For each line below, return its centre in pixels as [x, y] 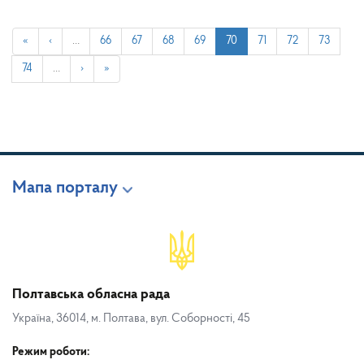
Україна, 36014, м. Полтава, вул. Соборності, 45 [131, 318]
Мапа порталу [65, 188]
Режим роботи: [51, 352]
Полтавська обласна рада [91, 294]
